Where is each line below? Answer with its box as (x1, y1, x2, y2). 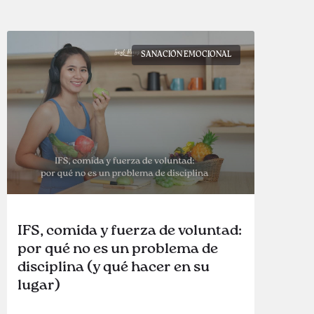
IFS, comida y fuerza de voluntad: (18, 224, 242, 239)
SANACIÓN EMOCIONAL (141, 50, 232, 59)
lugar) (18, 278, 60, 294)
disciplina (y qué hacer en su (18, 260, 210, 275)
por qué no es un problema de (18, 242, 218, 257)
